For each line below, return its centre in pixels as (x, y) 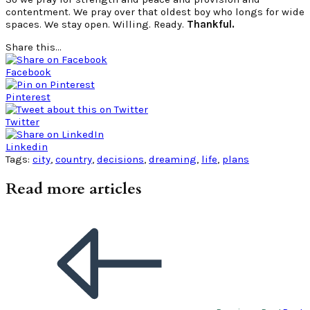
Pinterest (28, 97)
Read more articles (74, 189)
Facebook (28, 72)
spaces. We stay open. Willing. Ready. (96, 25)
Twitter (22, 122)
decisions (120, 159)
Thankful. (211, 25)
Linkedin (27, 147)
